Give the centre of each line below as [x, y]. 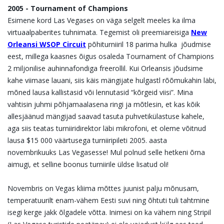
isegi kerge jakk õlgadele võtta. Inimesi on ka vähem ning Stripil [109, 212]
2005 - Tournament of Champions [68, 8]
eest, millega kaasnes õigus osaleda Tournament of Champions [111, 56]
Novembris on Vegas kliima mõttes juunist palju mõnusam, [103, 188]
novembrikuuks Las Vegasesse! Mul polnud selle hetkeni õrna [106, 152]
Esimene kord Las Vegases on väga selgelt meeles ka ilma [101, 20]
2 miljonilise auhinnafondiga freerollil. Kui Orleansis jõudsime [105, 68]
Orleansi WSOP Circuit [47, 44]
